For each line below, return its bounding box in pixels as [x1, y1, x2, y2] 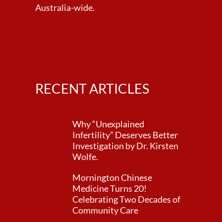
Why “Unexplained [72, 118, 144, 129]
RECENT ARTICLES [35, 80, 149, 97]
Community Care [72, 205, 138, 216]
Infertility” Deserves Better [72, 129, 178, 140]
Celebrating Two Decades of [72, 194, 180, 205]
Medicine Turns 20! [72, 183, 147, 194]
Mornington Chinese [72, 172, 152, 183]
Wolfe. [72, 151, 98, 162]
